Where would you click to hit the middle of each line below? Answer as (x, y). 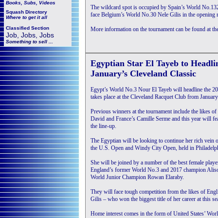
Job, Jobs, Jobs (30, 35)
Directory (36, 12)
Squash (16, 12)
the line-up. (103, 126)
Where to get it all (27, 17)
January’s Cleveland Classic (143, 73)
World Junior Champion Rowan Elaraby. (137, 177)
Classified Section (27, 28)
